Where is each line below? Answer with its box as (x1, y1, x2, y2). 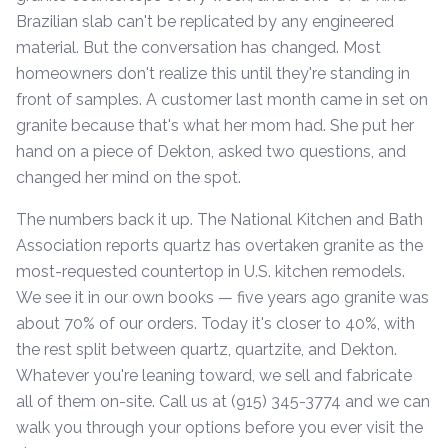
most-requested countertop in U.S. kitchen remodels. (16, 262, 405, 281)
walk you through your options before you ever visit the (16, 418, 423, 437)
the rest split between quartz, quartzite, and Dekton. (16, 340, 397, 359)
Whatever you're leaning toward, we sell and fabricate (16, 366, 412, 385)
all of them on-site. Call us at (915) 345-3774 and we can (16, 392, 430, 411)
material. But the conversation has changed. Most (16, 38, 381, 57)
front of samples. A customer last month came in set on (16, 90, 428, 109)
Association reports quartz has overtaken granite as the (16, 236, 423, 255)
